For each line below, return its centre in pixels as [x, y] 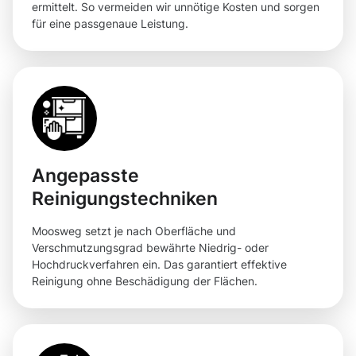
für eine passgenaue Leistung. [110, 24]
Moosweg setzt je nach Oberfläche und [134, 231]
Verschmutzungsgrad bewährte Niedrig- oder [150, 248]
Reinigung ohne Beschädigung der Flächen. [145, 281]
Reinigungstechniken [125, 199]
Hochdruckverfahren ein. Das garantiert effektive [159, 265]
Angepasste [85, 176]
